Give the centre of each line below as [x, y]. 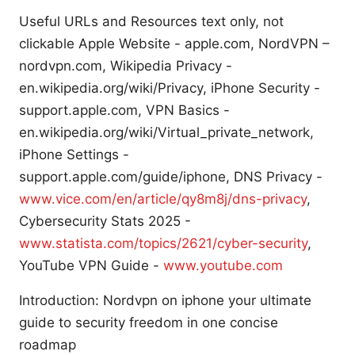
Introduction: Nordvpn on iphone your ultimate [165, 301]
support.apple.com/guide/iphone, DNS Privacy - [171, 177]
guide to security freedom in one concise [149, 323]
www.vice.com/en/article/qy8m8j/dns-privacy [163, 199]
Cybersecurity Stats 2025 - [105, 221]
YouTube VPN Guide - [91, 266]
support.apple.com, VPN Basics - [124, 111]
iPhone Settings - [74, 155]
